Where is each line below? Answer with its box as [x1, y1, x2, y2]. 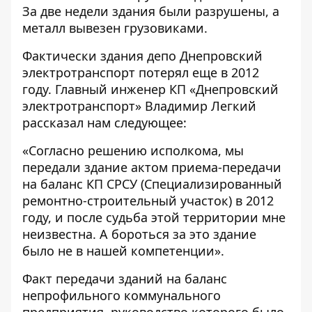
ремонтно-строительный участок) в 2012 [22, 192, 274, 209]
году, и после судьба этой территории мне [22, 208, 286, 226]
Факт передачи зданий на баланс [22, 270, 227, 287]
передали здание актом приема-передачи [22, 158, 281, 175]
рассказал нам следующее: [22, 114, 187, 131]
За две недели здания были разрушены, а [22, 2, 279, 19]
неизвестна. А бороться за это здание [22, 225, 256, 242]
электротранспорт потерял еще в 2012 [22, 63, 259, 81]
